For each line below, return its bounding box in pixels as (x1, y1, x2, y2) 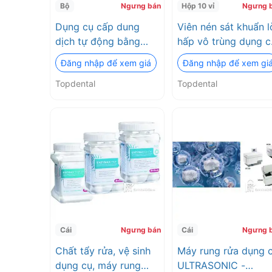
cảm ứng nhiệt (55, 49, 121, 62)
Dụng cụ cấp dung (55, 20, 140, 33)
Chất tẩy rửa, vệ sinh (55, 244, 151, 257)
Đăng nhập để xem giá (61, 57, 151, 68)
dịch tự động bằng (55, 35, 140, 47)
